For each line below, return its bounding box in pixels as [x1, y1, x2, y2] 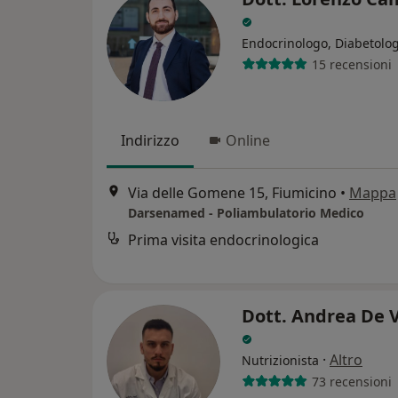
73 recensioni [311, 372, 392, 390]
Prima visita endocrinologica [128, 230, 319, 251]
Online [226, 131, 270, 150]
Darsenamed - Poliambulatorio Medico [128, 204, 364, 222]
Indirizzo [121, 131, 179, 150]
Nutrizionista [242, 352, 319, 369]
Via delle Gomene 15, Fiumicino [128, 183, 337, 203]
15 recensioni [311, 55, 392, 73]
